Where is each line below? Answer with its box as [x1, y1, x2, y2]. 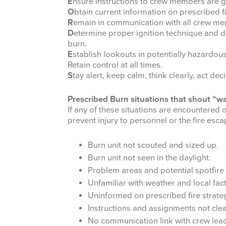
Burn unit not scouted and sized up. [88, 140, 218, 150]
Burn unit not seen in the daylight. [88, 152, 211, 163]
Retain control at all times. [68, 60, 162, 70]
